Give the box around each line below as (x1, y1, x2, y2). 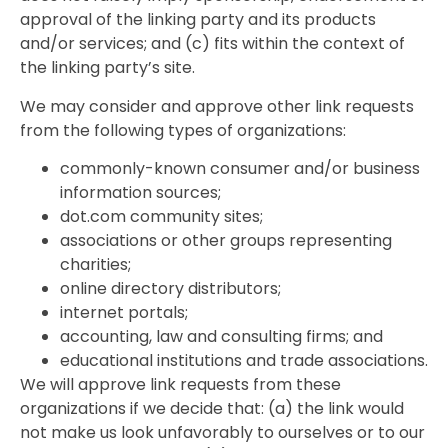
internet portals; (60, 301, 188, 325)
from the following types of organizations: (20, 118, 346, 142)
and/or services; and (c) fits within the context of (20, 32, 405, 56)
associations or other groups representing (60, 229, 392, 253)
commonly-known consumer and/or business (60, 157, 420, 181)
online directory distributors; (60, 277, 281, 301)
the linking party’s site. (20, 56, 195, 80)
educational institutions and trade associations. (60, 349, 428, 373)
